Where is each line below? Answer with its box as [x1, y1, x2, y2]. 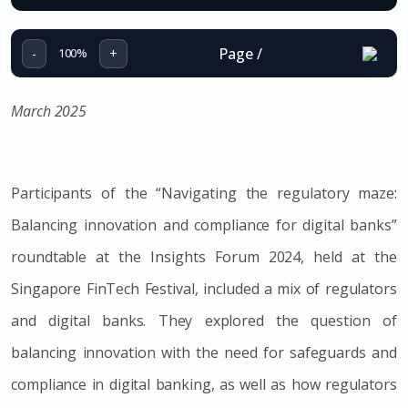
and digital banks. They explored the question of [11, 310, 397, 331]
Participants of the [11, 182, 157, 203]
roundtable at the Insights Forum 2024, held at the [11, 246, 397, 267]
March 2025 [11, 100, 87, 121]
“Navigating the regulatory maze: [156, 182, 397, 203]
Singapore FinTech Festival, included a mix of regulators [11, 278, 397, 299]
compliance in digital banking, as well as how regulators [11, 373, 397, 394]
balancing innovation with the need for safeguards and [11, 342, 397, 362]
